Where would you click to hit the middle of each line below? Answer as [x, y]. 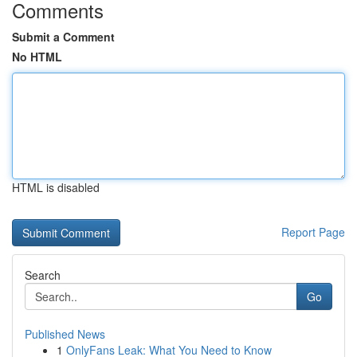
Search [43, 275]
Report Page [313, 232]
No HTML [37, 57]
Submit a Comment [63, 37]
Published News [65, 334]
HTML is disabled [56, 187]
